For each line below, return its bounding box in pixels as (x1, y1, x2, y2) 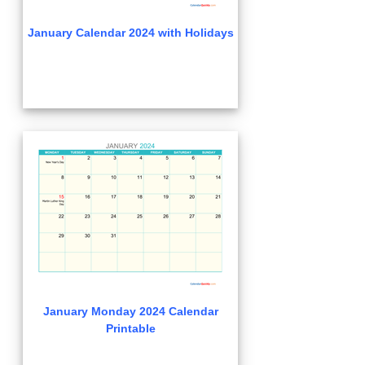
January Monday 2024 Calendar (42, 305, 218, 318)
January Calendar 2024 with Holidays (27, 26, 234, 39)
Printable (105, 322, 156, 335)
